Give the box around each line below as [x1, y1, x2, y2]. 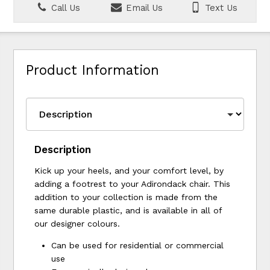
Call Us [48, 2, 81, 14]
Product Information [26, 61, 160, 78]
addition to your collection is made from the [34, 192, 218, 202]
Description [34, 143, 92, 156]
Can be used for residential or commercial [51, 240, 224, 251]
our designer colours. [34, 219, 121, 229]
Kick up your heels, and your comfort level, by [34, 166, 224, 176]
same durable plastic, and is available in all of [34, 206, 222, 216]
